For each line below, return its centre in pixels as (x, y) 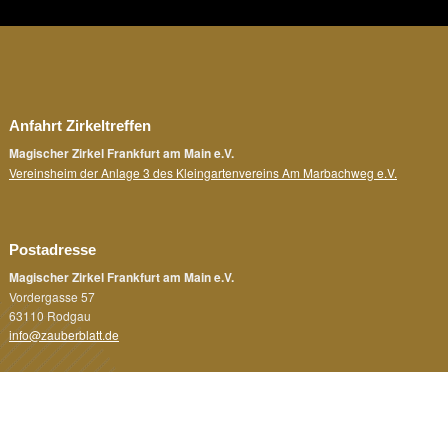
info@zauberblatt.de (64, 334)
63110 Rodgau (50, 315)
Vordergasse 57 (52, 296)
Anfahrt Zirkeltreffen (80, 125)
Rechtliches (50, 411)
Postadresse (52, 249)
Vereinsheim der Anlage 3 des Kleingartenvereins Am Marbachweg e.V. (203, 172)
